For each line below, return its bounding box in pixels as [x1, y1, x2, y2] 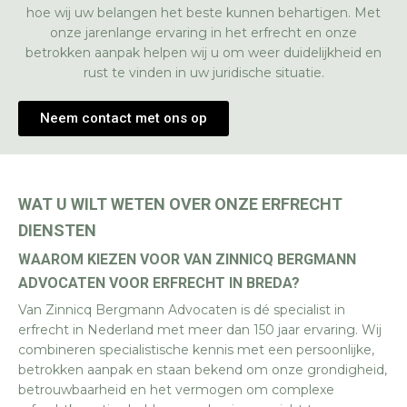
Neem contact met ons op [40, 110, 207, 126]
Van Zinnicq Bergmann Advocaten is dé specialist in [18, 302, 345, 318]
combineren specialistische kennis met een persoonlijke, [18, 342, 374, 358]
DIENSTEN [18, 221, 96, 240]
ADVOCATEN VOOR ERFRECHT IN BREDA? [18, 274, 300, 292]
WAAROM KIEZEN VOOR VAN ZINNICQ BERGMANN [18, 251, 356, 268]
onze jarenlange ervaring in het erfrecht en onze [50, 25, 357, 41]
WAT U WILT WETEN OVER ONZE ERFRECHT [18, 194, 342, 213]
